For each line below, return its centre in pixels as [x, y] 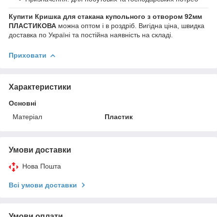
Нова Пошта [42, 166]
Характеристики [40, 87]
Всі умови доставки [43, 185]
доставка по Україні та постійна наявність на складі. [91, 35]
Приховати [28, 55]
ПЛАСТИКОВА [32, 25]
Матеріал [27, 116]
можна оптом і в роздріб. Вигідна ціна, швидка [130, 25]
